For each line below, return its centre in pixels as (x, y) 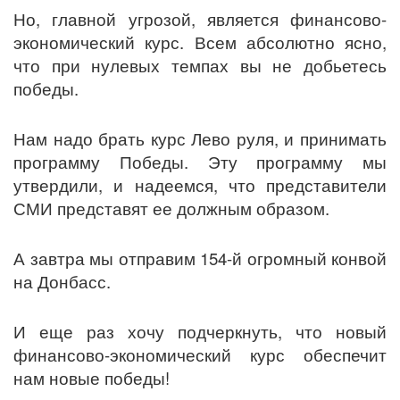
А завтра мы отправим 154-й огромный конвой (200, 258)
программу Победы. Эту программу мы (200, 162)
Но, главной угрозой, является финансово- (200, 19)
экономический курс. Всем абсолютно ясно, (200, 42)
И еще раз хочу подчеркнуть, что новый (200, 332)
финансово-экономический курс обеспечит (200, 355)
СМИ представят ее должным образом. (171, 208)
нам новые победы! (92, 378)
